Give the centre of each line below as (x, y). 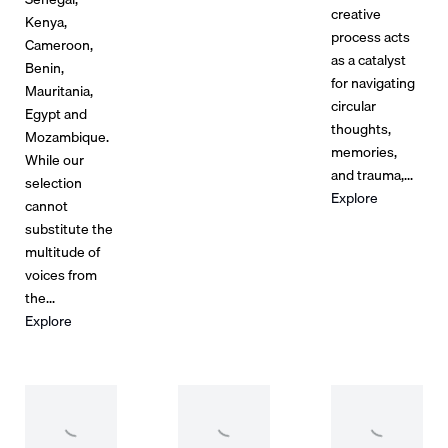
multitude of (62, 251)
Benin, (44, 67)
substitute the (68, 228)
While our (54, 159)
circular (354, 105)
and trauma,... (372, 174)
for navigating (373, 82)
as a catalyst (369, 59)
